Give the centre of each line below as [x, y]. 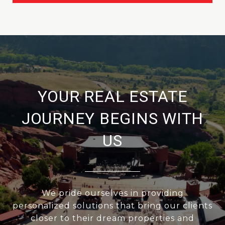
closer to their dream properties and [113, 218]
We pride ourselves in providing [113, 193]
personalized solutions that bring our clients [113, 205]
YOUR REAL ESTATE [113, 96]
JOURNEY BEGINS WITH [113, 118]
